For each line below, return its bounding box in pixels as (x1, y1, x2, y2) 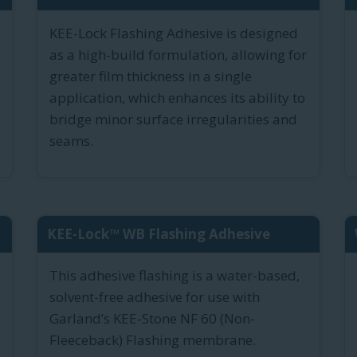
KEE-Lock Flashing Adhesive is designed (49, 24, 298, 43)
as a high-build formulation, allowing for (49, 45, 307, 65)
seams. (49, 131, 93, 151)
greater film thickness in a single (49, 67, 252, 86)
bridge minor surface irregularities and (49, 110, 297, 129)
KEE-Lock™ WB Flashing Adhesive (47, 225, 270, 244)
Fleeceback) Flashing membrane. (49, 331, 256, 350)
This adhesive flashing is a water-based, (49, 266, 300, 285)
